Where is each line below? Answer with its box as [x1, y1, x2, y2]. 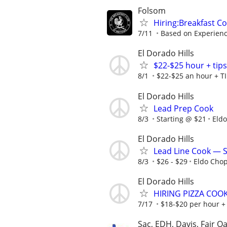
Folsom [138, 5, 166, 17]
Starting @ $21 [157, 113, 206, 124]
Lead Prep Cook [154, 102, 213, 114]
